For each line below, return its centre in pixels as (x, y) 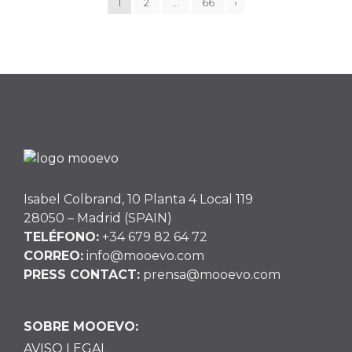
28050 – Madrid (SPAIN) (98, 218)
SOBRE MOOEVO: (81, 326)
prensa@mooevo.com (210, 274)
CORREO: (53, 255)
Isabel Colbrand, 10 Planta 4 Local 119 (138, 199)
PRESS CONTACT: (82, 274)
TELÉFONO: (61, 236)
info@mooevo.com (144, 255)
